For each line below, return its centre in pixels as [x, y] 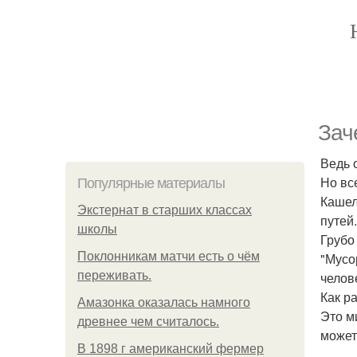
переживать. [114, 275]
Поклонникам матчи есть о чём [169, 256]
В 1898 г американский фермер [171, 349]
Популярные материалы [151, 183]
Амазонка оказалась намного [164, 302]
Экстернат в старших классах [165, 210]
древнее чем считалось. [148, 322]
